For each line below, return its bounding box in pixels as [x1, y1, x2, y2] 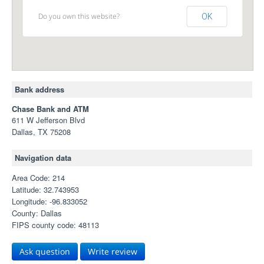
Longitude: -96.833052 [12, 196, 87, 207]
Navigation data [15, 152, 71, 163]
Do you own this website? [38, 11, 120, 22]
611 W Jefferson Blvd [12, 114, 85, 126]
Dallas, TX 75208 [12, 126, 71, 137]
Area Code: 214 [12, 172, 65, 183]
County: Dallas [12, 207, 62, 219]
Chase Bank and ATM [12, 103, 89, 114]
